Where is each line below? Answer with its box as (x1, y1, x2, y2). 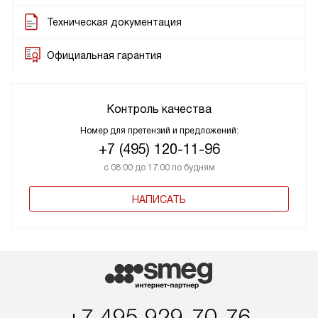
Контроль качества (106, 103, 212, 115)
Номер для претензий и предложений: (79, 126, 238, 136)
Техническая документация (47, 16, 182, 28)
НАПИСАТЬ (132, 194, 186, 205)
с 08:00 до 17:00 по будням (103, 163, 215, 172)
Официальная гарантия (47, 50, 162, 61)
